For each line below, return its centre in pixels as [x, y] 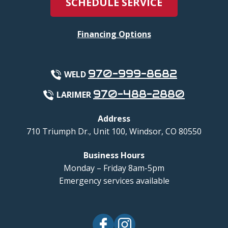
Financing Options [114, 34]
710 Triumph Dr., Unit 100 [76, 131]
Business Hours [114, 155]
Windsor [145, 131]
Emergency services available [114, 180]
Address [114, 118]
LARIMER [75, 94]
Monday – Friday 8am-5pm [114, 168]
